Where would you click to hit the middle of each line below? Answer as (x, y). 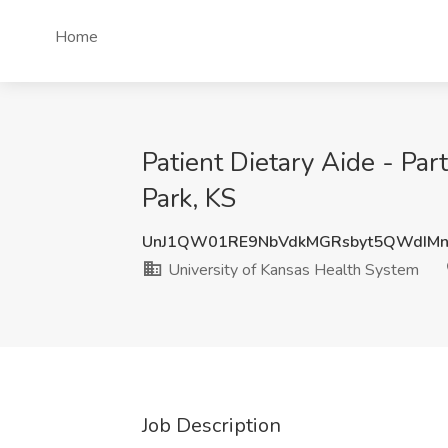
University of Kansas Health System (291, 270)
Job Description (211, 425)
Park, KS (189, 198)
